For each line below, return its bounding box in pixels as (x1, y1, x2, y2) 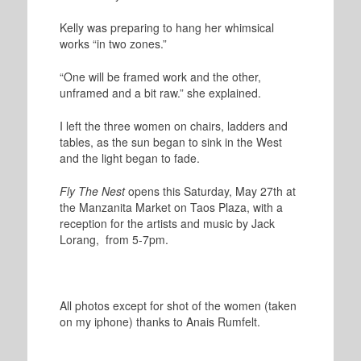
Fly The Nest (59, 183, 125, 200)
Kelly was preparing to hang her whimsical (59, 19, 274, 36)
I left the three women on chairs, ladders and (59, 118, 288, 135)
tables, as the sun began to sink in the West (59, 134, 282, 151)
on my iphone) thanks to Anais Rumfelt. (59, 313, 260, 330)
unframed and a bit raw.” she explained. (59, 85, 261, 102)
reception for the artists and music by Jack (59, 215, 275, 232)
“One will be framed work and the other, (59, 68, 261, 85)
